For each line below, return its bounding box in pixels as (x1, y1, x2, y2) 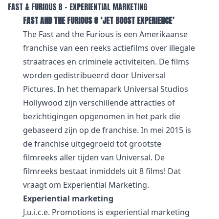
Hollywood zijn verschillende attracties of (23, 97, 175, 108)
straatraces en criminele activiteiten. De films (23, 56, 189, 67)
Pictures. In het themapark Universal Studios (23, 84, 188, 94)
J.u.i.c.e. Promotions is (23, 207, 106, 218)
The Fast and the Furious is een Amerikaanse (23, 29, 188, 40)
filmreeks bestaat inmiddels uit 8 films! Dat (23, 166, 181, 176)
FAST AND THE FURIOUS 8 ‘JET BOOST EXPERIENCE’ (23, 15, 174, 26)
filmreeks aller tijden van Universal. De (23, 152, 165, 163)
